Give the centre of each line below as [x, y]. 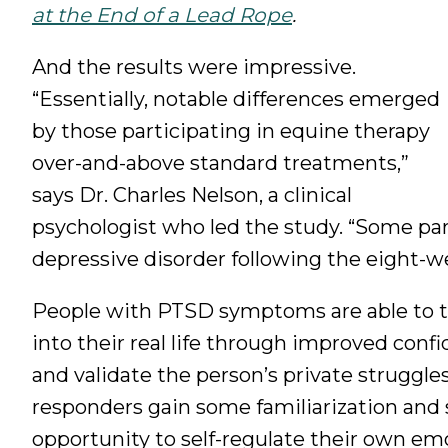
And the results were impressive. [194, 67]
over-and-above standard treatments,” [220, 163]
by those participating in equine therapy [231, 131]
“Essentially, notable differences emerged [236, 99]
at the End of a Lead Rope [162, 15]
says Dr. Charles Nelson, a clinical [192, 195]
